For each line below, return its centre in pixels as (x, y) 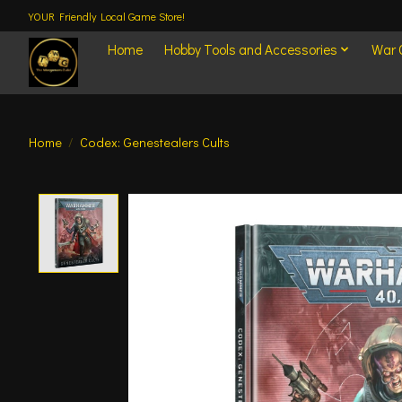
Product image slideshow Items (236, 204)
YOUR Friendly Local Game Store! (107, 16)
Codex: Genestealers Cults (154, 142)
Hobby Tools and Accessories (250, 49)
